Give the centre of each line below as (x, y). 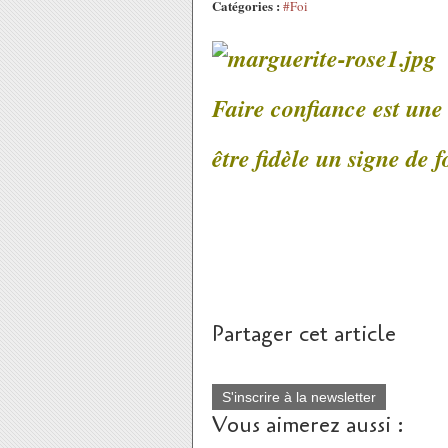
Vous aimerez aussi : (308, 425)
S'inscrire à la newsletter (299, 397)
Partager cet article (304, 334)
